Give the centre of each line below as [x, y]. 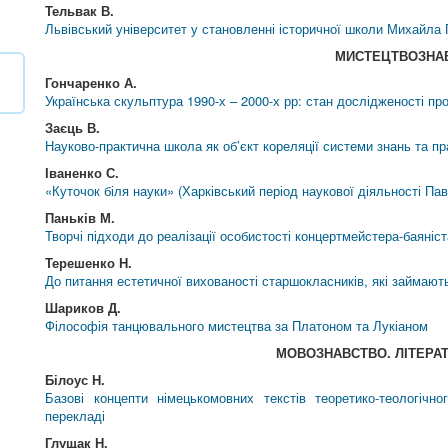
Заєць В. [73, 127]
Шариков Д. [83, 307]
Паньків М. [80, 217]
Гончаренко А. [91, 82]
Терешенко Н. [89, 262]
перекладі [75, 415]
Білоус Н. [75, 379]
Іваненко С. [82, 172]
